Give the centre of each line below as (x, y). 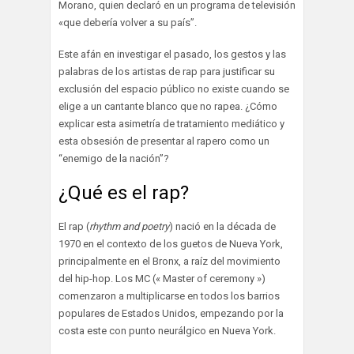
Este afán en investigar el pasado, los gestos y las (172, 54)
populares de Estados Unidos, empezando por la (171, 313)
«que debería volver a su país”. (128, 22)
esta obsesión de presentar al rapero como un (164, 141)
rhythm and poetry (129, 226)
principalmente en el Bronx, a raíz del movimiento (169, 261)
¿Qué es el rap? (124, 192)
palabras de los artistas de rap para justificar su (167, 71)
